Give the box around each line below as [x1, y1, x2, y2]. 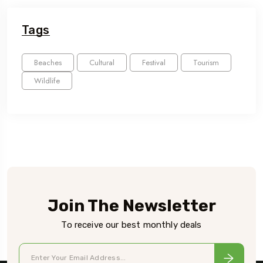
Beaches [34, 57, 62, 68]
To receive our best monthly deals [61, 220, 202, 230]
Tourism [193, 57, 219, 68]
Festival [142, 57, 166, 68]
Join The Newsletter [47, 196, 216, 215]
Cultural [89, 57, 114, 68]
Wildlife [34, 75, 60, 86]
